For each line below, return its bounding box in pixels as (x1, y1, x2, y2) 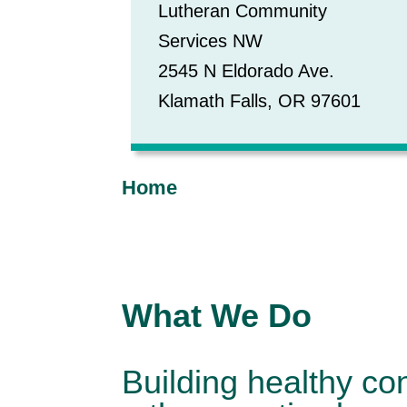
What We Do (122, 297, 313, 335)
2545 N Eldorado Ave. (158, 61, 335, 82)
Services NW (158, 31, 263, 52)
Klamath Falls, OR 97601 (158, 91, 362, 112)
